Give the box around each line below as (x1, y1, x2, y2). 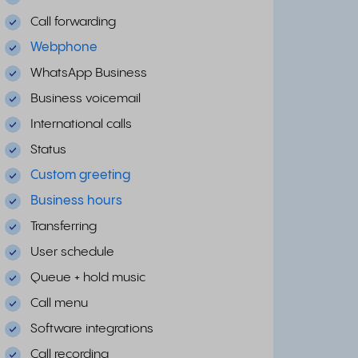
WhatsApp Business (30, 66, 147, 80)
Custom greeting (30, 169, 130, 182)
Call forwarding (30, 15, 116, 29)
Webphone (30, 41, 97, 54)
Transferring (30, 220, 97, 233)
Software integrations (30, 322, 153, 336)
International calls (30, 117, 132, 131)
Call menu (30, 296, 88, 310)
